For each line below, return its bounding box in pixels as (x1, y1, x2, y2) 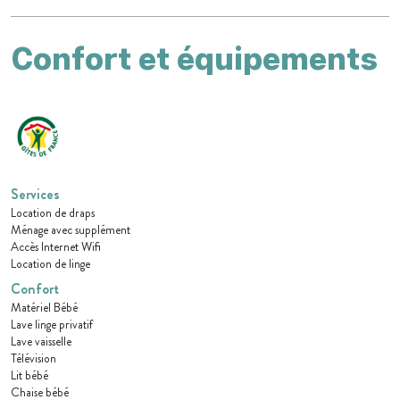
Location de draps (11, 204, 95, 222)
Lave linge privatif (11, 316, 93, 334)
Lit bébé (11, 367, 48, 385)
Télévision (11, 350, 56, 368)
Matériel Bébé (11, 299, 78, 317)
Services (11, 184, 60, 205)
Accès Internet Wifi (11, 238, 101, 256)
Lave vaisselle (11, 333, 71, 351)
